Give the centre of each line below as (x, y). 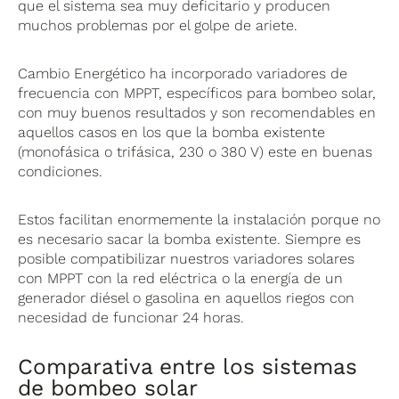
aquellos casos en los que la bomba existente (172, 132)
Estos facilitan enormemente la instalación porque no (199, 219)
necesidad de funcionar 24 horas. (131, 317)
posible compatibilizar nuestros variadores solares (187, 258)
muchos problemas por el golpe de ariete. (158, 25)
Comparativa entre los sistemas (188, 366)
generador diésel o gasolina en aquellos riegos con (187, 297)
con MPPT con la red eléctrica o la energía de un (181, 278)
